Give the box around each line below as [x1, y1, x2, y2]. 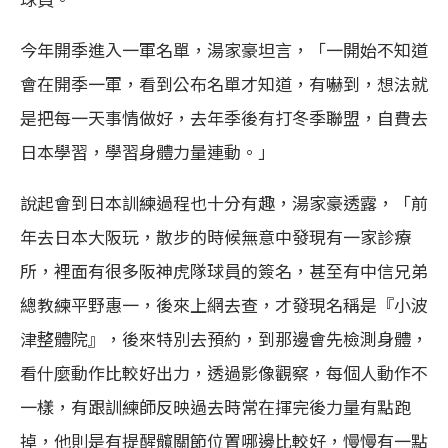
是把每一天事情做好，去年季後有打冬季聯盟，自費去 [20, 104, 428, 130]
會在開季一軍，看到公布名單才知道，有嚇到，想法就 [20, 70, 428, 96]
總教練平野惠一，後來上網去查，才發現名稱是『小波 [20, 291, 428, 317]
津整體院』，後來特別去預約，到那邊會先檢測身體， [20, 325, 428, 351]
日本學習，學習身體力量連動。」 [20, 138, 275, 164]
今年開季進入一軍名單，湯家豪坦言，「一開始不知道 [20, 36, 428, 62]
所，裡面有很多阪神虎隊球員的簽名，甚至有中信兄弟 [20, 257, 428, 283]
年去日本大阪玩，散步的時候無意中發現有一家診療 [20, 223, 411, 249]
